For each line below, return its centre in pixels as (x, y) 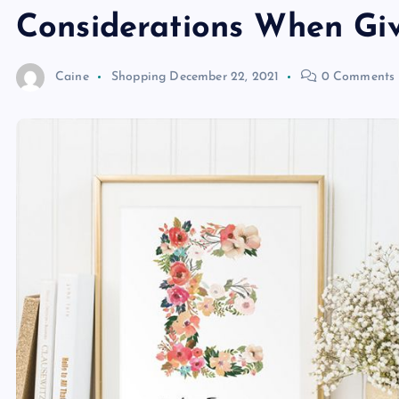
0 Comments (356, 77)
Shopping (138, 77)
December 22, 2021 (224, 77)
